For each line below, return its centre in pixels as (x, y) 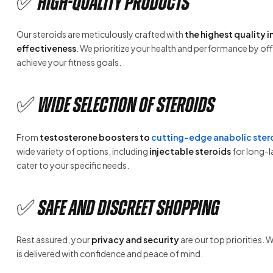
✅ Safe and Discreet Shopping (118, 207)
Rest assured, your (54, 240)
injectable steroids (190, 151)
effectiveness (46, 48)
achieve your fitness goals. (69, 62)
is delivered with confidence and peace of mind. (110, 254)
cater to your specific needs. (73, 165)
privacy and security (135, 240)
